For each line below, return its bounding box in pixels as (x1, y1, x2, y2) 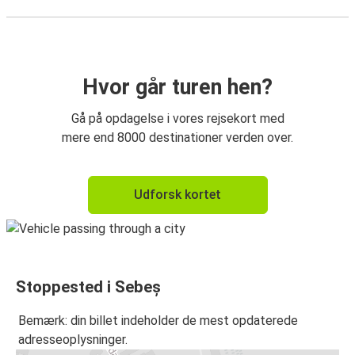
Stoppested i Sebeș (16, 277, 161, 296)
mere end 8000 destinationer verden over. (62, 129, 293, 145)
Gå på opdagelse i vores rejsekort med (71, 110, 284, 126)
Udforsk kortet (134, 186, 221, 202)
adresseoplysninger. (18, 332, 128, 348)
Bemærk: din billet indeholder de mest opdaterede (18, 313, 298, 329)
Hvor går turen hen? (82, 74, 273, 100)
